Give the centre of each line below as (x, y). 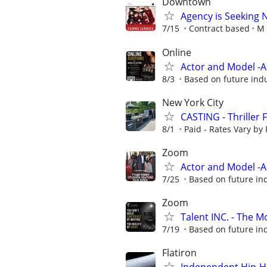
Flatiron (179, 253)
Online (177, 52)
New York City (193, 102)
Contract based (219, 29)
